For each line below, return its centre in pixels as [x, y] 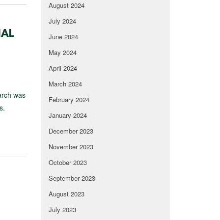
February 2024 [69, 100]
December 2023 [71, 131]
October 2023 [68, 163]
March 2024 [65, 84]
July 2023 [62, 210]
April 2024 [63, 68]
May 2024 [62, 53]
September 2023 [72, 178]
